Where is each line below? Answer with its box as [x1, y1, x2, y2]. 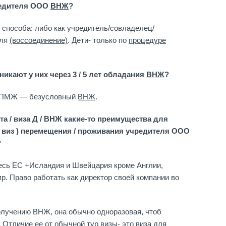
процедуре [129, 36, 166, 44]
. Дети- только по [68, 36, 129, 44]
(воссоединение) [10, 36, 68, 44]
